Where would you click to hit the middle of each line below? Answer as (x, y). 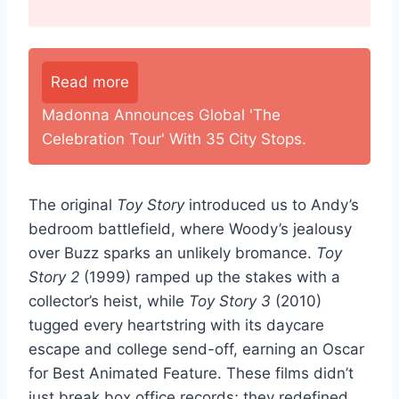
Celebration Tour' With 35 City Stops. (174, 138)
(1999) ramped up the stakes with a (210, 277)
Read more (90, 81)
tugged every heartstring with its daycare (176, 325)
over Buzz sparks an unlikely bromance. (172, 252)
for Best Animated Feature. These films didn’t (191, 373)
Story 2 (54, 277)
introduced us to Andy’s (272, 204)
